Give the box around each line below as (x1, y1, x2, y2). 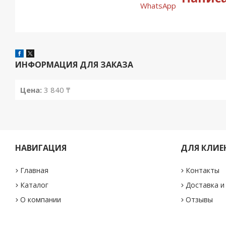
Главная (20, 165, 49, 175)
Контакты (185, 165, 219, 175)
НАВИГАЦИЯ (15, 142, 67, 153)
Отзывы (185, 195, 213, 204)
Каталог (20, 180, 49, 190)
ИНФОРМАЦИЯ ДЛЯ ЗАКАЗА (15, 59, 133, 70)
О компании (20, 195, 62, 204)
